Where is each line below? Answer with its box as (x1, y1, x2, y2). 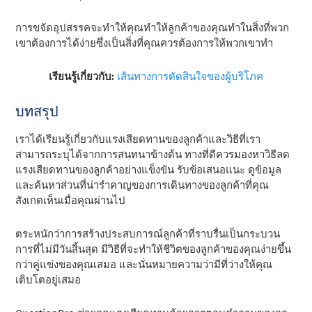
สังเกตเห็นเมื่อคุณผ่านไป (15, 194, 126, 207)
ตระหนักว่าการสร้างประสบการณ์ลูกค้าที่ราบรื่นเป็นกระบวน (15, 227, 281, 240)
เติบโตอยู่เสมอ (15, 273, 81, 286)
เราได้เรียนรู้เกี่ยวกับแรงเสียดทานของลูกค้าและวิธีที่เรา (15, 132, 261, 146)
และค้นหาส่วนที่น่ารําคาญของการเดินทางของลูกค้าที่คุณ (15, 178, 270, 192)
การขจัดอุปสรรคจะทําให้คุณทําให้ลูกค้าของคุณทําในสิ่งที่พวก (15, 21, 290, 34)
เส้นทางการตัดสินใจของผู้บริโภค (117, 70, 263, 83)
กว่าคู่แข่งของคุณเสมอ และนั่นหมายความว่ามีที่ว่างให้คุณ (15, 258, 273, 271)
